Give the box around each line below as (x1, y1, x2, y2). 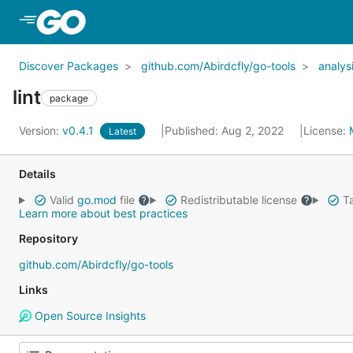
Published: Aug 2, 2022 (165, 124, 287, 137)
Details (19, 167, 56, 180)
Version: (19, 124, 62, 137)
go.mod (76, 193, 117, 206)
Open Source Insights (31, 309, 146, 322)
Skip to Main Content (88, 13, 216, 29)
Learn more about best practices (19, 206, 188, 220)
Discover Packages (19, 59, 118, 72)
